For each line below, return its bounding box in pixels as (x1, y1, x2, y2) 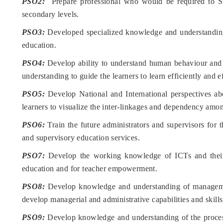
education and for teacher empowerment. (22, 164, 158, 173)
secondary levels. (22, 10, 79, 19)
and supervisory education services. (22, 133, 140, 142)
